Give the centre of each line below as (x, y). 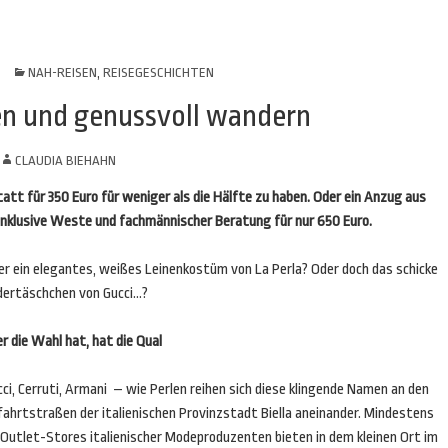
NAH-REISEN (62, 72)
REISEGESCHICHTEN (158, 72)
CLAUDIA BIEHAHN (65, 160)
